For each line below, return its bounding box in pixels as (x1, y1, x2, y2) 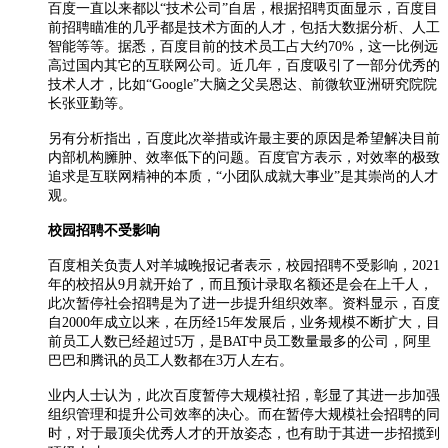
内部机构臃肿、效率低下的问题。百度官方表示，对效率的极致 (48, 149, 440, 165)
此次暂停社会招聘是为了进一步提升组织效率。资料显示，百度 (48, 295, 440, 311)
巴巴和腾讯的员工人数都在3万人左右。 (48, 352, 293, 368)
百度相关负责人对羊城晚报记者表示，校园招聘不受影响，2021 (48, 257, 440, 273)
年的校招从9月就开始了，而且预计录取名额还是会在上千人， (48, 276, 433, 292)
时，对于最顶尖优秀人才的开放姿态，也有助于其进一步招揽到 (48, 425, 440, 441)
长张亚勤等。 (48, 95, 132, 111)
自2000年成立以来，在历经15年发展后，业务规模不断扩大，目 (48, 314, 440, 330)
